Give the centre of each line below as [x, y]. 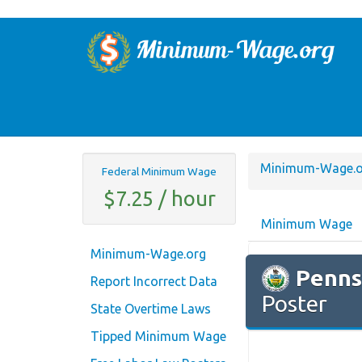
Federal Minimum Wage [159, 171]
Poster [295, 304]
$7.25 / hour [159, 198]
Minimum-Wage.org [148, 254]
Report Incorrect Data [154, 282]
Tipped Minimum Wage [158, 337]
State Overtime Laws [151, 309]
